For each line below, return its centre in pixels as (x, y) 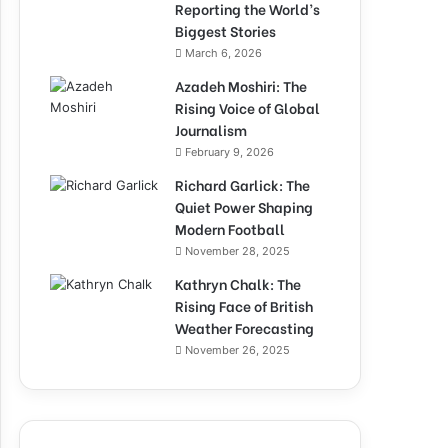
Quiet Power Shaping (244, 206)
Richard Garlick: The (242, 184)
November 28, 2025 (237, 251)
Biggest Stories (225, 30)
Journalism (211, 129)
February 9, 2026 (229, 152)
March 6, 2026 (223, 53)
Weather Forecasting (244, 327)
